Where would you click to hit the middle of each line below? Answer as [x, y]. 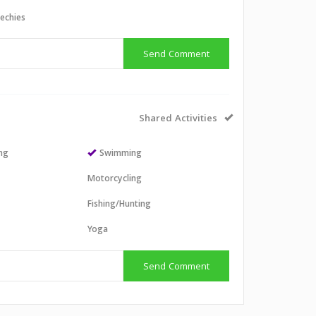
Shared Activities [178, 119]
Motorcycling [115, 180]
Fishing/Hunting [120, 205]
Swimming [121, 154]
